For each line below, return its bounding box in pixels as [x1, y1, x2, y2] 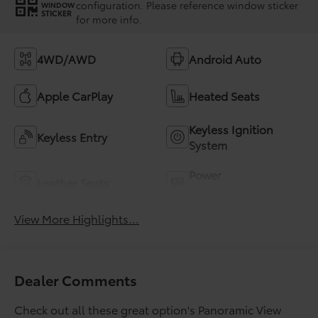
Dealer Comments [14, 270, 138, 290]
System [189, 136, 227, 153]
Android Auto [189, 50, 261, 67]
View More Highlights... [14, 210, 140, 227]
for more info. [76, 12, 143, 27]
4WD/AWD [37, 50, 97, 67]
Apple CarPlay [37, 87, 114, 104]
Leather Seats [37, 174, 110, 191]
